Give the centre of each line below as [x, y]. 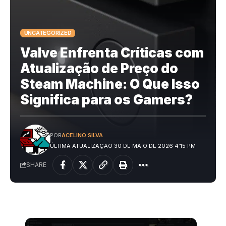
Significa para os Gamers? [106, 100]
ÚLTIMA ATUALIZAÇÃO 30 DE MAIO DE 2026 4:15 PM [123, 146]
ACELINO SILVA [82, 135]
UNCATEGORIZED [48, 33]
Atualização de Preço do [99, 69]
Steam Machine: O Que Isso [110, 84]
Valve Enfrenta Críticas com [112, 53]
